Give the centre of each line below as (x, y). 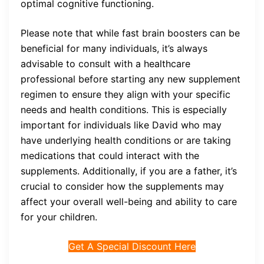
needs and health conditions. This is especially (124, 109)
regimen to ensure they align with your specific (126, 94)
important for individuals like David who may (121, 125)
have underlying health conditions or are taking (126, 140)
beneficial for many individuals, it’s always (114, 48)
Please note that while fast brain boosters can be (130, 33)
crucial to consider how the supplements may (122, 186)
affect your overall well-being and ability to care (129, 201)
